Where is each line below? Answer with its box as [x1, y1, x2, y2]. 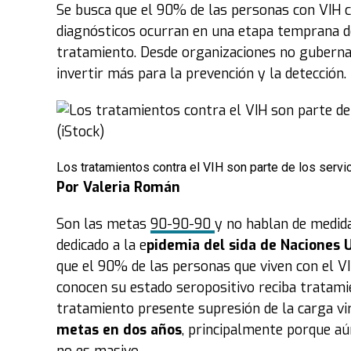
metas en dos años [56, 320, 182, 339]
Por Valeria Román [56, 178, 180, 197]
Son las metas [56, 215, 150, 233]
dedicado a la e [56, 236, 147, 255]
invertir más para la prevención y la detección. [56, 64, 346, 83]
